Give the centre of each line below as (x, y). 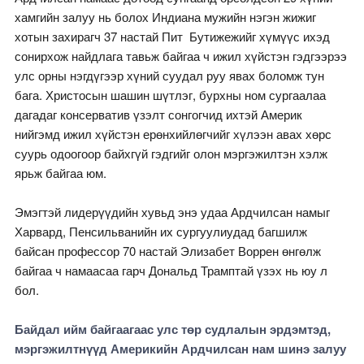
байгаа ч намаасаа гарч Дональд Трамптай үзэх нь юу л (171, 271)
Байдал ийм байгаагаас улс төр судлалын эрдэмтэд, (172, 329)
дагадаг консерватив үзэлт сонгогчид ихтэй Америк (158, 115)
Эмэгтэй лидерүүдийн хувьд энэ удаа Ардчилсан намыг (172, 212)
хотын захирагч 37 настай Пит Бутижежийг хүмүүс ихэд (172, 37)
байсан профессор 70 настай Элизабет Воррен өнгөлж (167, 251)
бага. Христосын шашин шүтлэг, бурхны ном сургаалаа (170, 95)
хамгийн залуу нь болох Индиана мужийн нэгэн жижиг (165, 17)
